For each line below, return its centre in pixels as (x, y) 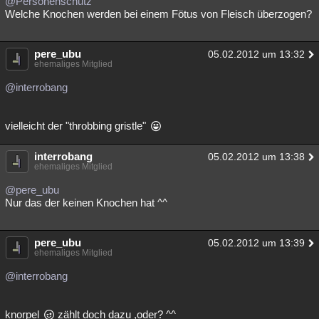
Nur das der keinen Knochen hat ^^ (86, 203)
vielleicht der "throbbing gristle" (77, 126)
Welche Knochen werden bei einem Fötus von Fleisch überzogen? (158, 14)
